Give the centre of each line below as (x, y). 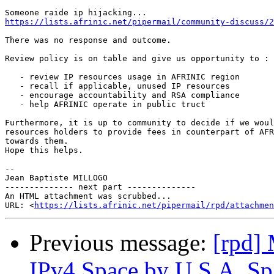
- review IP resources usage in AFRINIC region (122, 76)
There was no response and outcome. (88, 40)
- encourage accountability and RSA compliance (122, 95)
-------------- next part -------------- (100, 187)
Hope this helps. (44, 150)
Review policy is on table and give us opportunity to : (137, 58)
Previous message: (121, 242)
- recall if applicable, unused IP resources (117, 86)
